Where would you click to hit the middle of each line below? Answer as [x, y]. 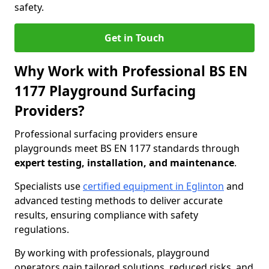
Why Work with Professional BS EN [131, 71]
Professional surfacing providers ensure [106, 134]
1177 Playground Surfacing [105, 91]
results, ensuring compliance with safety [106, 215]
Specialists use [49, 186]
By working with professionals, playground [112, 253]
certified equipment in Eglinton [153, 186]
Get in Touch [134, 38]
